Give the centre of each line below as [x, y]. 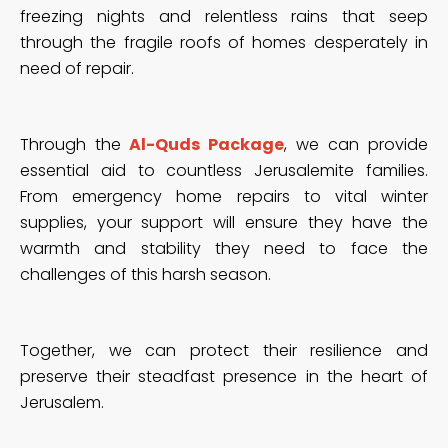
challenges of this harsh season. [145, 275]
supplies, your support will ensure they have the [224, 223]
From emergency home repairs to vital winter [224, 197]
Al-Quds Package [202, 145]
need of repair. [77, 69]
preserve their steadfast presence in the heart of [224, 377]
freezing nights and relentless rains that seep [224, 17]
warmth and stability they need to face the [224, 249]
